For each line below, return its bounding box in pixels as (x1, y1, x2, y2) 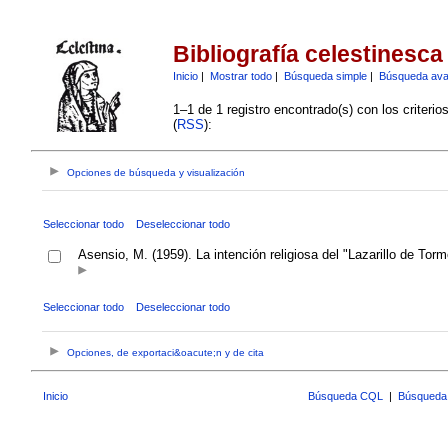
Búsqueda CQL (308, 389, 383, 402)
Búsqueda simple (283, 69, 367, 82)
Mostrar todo (209, 69, 272, 82)
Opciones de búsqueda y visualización (67, 167, 246, 179)
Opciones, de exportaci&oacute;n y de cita (67, 347, 265, 359)
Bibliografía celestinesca (172, 41, 443, 68)
